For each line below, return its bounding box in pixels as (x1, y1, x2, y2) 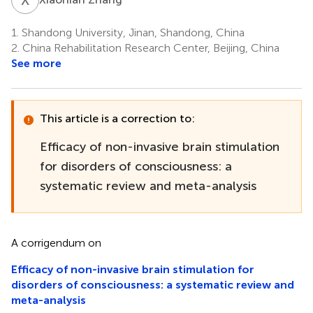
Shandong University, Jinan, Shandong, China (19, 25, 245, 39)
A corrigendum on (11, 235, 101, 249)
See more (11, 56, 61, 70)
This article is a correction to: (40, 111, 195, 125)
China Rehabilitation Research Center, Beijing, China (20, 41, 279, 54)
